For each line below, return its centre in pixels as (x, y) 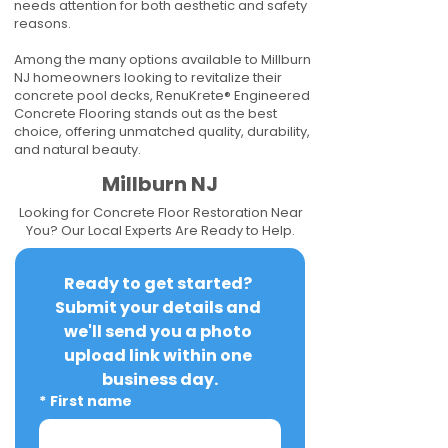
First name (91, 401)
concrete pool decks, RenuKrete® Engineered (162, 95)
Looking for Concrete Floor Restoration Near (160, 212)
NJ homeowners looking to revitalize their (148, 77)
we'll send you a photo (158, 331)
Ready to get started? (158, 283)
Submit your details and (158, 307)
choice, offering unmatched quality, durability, (162, 131)
